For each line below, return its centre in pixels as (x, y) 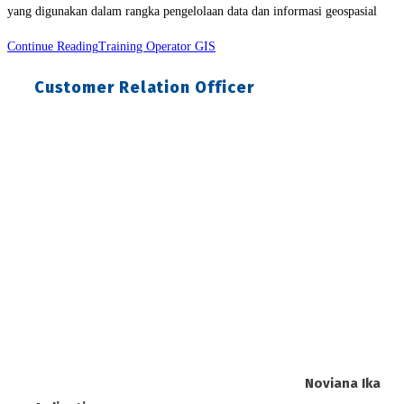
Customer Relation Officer (144, 87)
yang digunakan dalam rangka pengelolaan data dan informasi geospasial (192, 12)
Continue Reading (53, 47)
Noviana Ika (343, 383)
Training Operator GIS (157, 47)
